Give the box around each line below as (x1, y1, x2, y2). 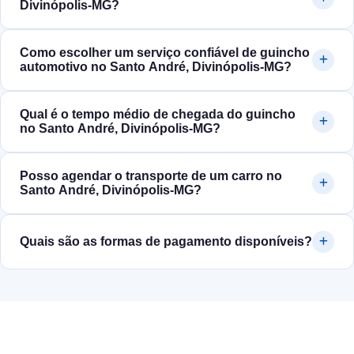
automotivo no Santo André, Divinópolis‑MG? (20, 60, 292, 74)
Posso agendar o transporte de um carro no (20, 169, 282, 183)
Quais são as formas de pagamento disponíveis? (20, 235, 312, 249)
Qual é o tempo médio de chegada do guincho (20, 107, 296, 122)
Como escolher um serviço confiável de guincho (20, 46, 310, 60)
